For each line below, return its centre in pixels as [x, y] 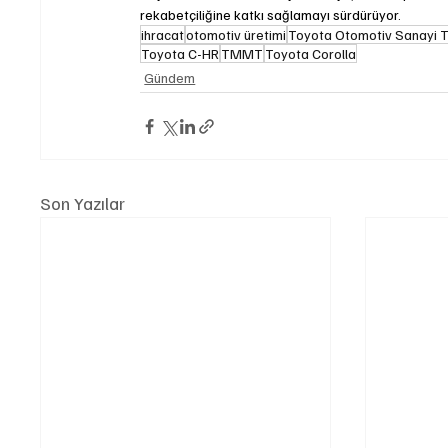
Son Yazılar [83, 203]
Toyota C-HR [180, 54]
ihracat [163, 35]
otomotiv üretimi [236, 35]
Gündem [170, 78]
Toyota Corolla [311, 54]
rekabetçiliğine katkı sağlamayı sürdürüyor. [271, 15]
